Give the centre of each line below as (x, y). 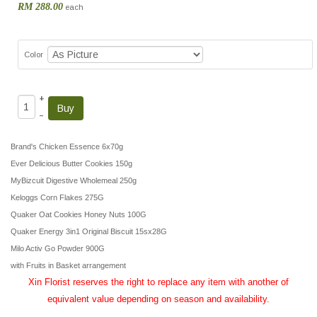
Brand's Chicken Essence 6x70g (67, 146)
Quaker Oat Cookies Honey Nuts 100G (79, 214)
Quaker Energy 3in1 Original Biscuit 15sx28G (89, 231)
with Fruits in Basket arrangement (68, 265)
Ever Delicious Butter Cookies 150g (71, 163)
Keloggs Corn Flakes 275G (57, 197)
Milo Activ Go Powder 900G (58, 248)
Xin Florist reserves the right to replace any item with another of (158, 282)
